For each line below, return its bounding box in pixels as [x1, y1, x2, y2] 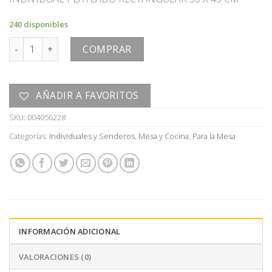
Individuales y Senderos [49, 130, 135, 141]
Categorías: [9, 130, 49, 141]
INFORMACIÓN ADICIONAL [19, 225, 121, 237]
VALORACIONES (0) [19, 251, 92, 262]
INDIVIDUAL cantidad [8, 38, 98, 50]
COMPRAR [83, 42, 132, 56]
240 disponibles [9, 19, 68, 30]
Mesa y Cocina [138, 130, 189, 141]
